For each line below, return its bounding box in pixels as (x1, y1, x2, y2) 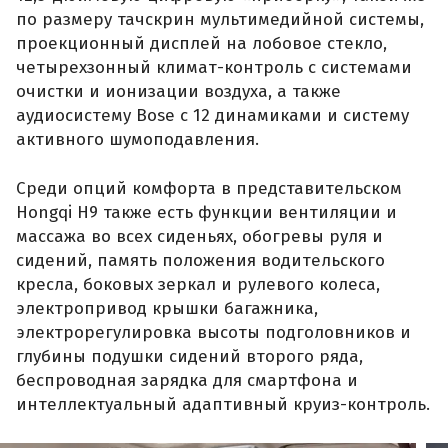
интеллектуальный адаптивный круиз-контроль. (16, 394, 430, 416)
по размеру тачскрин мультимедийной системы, (16, 8, 424, 30)
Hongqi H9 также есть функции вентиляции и (16, 202, 397, 224)
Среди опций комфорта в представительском (16, 178, 402, 200)
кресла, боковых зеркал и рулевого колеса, (16, 274, 380, 296)
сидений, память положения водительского (16, 250, 385, 272)
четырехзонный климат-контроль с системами (16, 56, 412, 78)
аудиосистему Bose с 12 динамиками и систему (16, 104, 409, 126)
